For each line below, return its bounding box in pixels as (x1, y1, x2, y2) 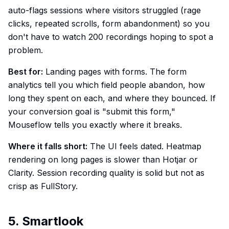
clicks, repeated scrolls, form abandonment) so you (8, 18, 210, 29)
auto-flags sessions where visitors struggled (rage (8, 5, 201, 15)
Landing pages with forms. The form (43, 66, 187, 77)
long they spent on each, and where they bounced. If (8, 93, 216, 103)
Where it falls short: (8, 141, 87, 151)
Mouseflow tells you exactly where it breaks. (8, 120, 182, 130)
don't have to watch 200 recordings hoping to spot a (8, 32, 213, 42)
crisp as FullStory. (8, 181, 78, 191)
